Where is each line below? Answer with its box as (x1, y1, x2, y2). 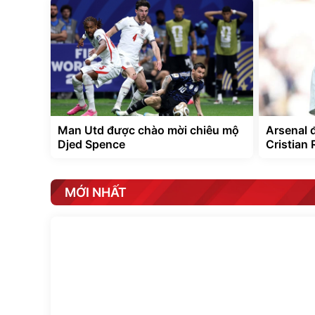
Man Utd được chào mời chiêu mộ (58, 122, 239, 137)
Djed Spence (58, 136, 125, 151)
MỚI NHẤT (65, 184, 127, 200)
